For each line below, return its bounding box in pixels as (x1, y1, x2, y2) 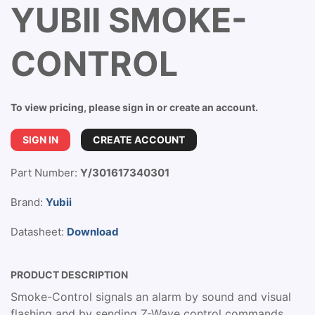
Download (67, 225, 119, 238)
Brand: (11, 195, 46, 209)
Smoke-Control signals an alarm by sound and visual (11, 290, 291, 304)
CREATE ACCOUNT (93, 134, 185, 146)
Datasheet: (11, 225, 67, 238)
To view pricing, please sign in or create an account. (11, 101, 258, 113)
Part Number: (11, 166, 80, 179)
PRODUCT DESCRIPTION (11, 269, 128, 281)
